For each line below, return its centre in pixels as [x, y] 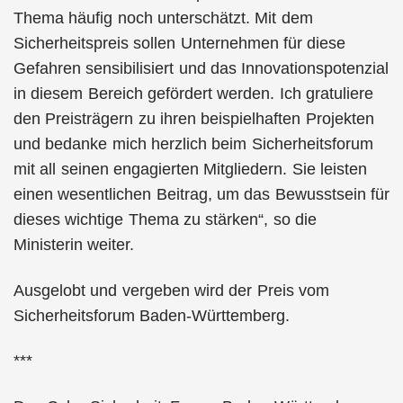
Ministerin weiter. [74, 245]
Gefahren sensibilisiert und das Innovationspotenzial [201, 68]
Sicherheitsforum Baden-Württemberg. [152, 315]
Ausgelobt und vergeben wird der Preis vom [171, 290]
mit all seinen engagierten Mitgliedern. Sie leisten [190, 169]
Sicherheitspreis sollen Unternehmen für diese [180, 43]
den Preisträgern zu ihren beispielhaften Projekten [194, 119]
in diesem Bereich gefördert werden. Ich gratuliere [193, 94]
